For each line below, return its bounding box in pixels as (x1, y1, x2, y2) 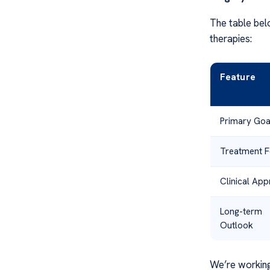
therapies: (209, 32, 252, 46)
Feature (219, 71, 256, 84)
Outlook (219, 219, 253, 232)
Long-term (219, 206, 262, 218)
